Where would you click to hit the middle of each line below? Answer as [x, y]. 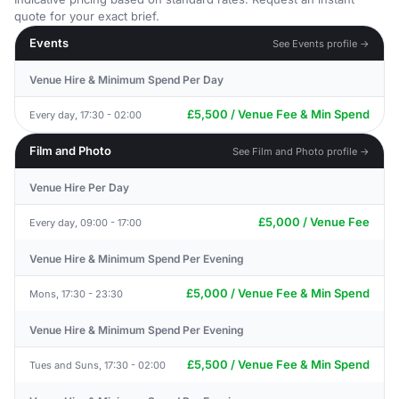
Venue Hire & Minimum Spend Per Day [126, 80]
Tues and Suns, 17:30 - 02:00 [98, 365]
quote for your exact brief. [87, 16]
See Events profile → [321, 43]
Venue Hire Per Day [79, 187]
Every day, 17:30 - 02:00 [85, 114]
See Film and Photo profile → [301, 151]
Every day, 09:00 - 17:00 [85, 222]
